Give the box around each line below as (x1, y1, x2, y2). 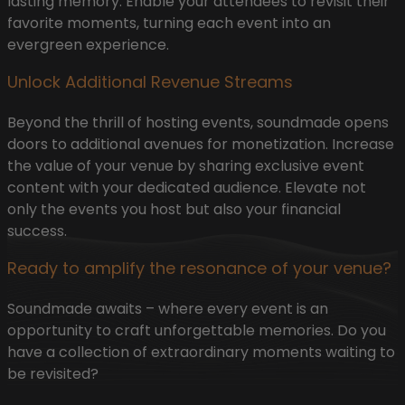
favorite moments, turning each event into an (7, 12, 331, 33)
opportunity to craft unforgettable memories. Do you (7, 319, 386, 341)
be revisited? (7, 363, 99, 384)
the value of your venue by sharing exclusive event (7, 155, 364, 176)
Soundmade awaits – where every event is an (7, 297, 328, 319)
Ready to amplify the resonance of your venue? (7, 256, 391, 279)
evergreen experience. (7, 33, 169, 55)
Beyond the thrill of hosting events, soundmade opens (7, 111, 389, 133)
